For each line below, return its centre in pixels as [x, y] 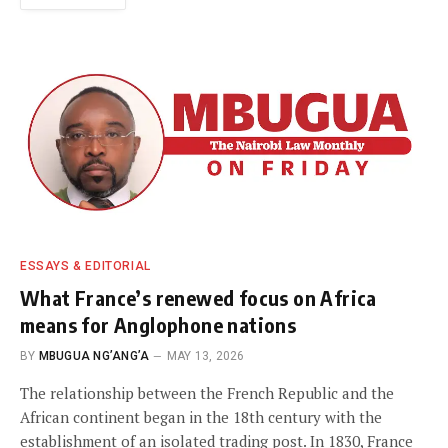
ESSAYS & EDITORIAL [85, 266]
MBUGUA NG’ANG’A [94, 356]
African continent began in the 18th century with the [201, 417]
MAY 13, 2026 [205, 356]
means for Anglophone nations [158, 325]
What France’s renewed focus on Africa [198, 298]
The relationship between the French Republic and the [207, 393]
